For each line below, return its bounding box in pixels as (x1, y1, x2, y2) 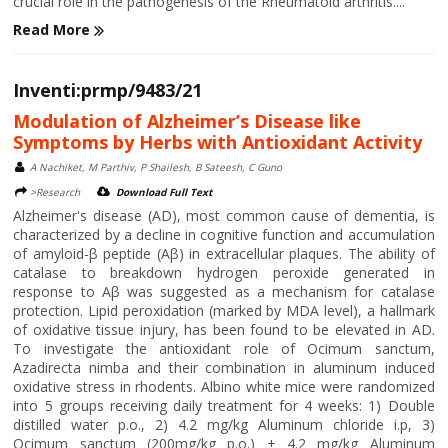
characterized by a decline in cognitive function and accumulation (13, 225, 435, 245)
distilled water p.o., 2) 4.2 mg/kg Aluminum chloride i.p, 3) (13, 415, 435, 435)
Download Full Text (116, 185, 213, 200)
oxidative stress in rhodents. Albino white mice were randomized (13, 377, 435, 397)
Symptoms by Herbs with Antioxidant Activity (13, 130, 423, 155)
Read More (13, 20, 95, 39)
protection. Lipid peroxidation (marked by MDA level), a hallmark (13, 301, 435, 321)
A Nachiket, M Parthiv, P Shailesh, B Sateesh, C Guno (30, 160, 283, 175)
